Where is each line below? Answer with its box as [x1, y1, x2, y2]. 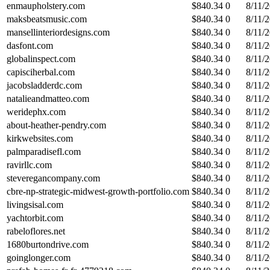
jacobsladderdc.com [7, 80, 82, 90]
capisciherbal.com [7, 66, 75, 77]
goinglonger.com [7, 252, 71, 263]
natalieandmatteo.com [7, 93, 89, 104]
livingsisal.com [7, 199, 63, 210]
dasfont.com [7, 40, 53, 51]
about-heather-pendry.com [7, 119, 106, 130]
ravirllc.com [7, 159, 52, 170]
